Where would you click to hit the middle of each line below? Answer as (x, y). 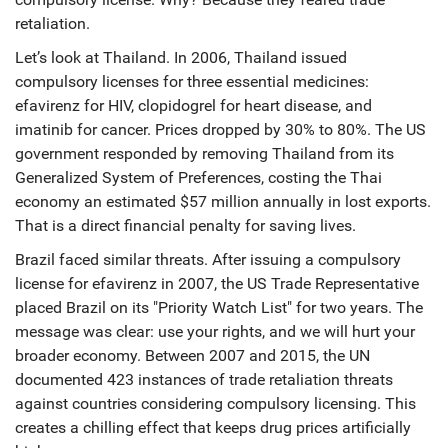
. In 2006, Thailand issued (256, 58)
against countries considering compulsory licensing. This (215, 404)
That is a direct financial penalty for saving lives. (185, 226)
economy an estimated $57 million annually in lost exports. (223, 202)
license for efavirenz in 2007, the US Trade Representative (217, 284)
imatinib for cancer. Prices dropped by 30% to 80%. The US (220, 130)
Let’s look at (59, 58)
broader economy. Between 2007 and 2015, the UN (192, 356)
